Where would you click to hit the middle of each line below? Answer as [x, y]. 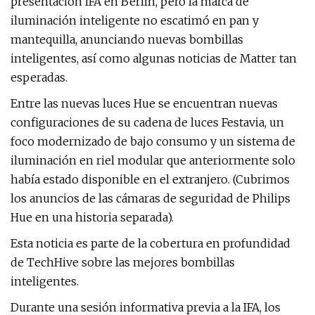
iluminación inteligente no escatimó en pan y [135, 20]
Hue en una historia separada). [92, 217]
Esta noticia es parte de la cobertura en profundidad [150, 243]
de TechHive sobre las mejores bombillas [123, 262]
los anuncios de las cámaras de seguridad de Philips [150, 198]
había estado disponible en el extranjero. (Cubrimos [150, 179]
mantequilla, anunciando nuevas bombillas [127, 39]
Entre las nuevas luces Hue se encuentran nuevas [144, 103]
